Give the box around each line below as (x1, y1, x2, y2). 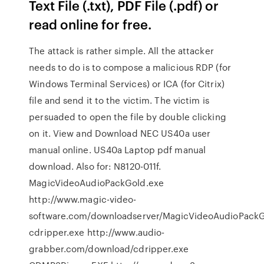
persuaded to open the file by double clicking (29, 110, 226, 123)
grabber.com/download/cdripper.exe (29, 242, 189, 255)
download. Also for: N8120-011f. (29, 160, 161, 173)
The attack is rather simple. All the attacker (29, 44, 214, 57)
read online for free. (29, 15, 152, 33)
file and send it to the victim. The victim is (29, 94, 209, 107)
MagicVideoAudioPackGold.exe (29, 176, 164, 189)
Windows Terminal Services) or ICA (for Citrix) (29, 77, 225, 90)
